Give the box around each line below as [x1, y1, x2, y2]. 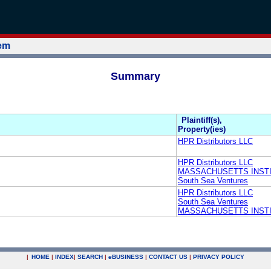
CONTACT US [149, 253, 188, 260]
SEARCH [77, 253, 103, 260]
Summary [111, 70, 160, 82]
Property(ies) [178, 124, 226, 134]
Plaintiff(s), [181, 115, 222, 125]
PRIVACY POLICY [193, 253, 244, 260]
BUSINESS [112, 253, 143, 260]
